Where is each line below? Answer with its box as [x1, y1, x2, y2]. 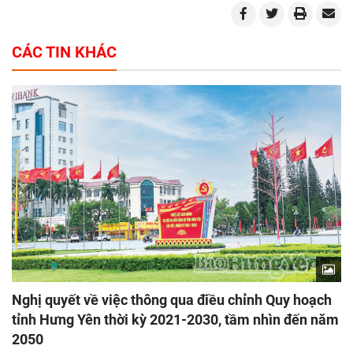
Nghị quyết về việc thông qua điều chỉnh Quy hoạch [12, 292, 332, 309]
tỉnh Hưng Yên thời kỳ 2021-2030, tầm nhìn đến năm [12, 311, 339, 329]
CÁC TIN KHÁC [12, 42, 117, 61]
